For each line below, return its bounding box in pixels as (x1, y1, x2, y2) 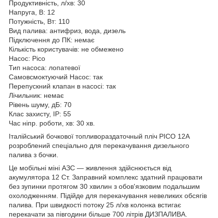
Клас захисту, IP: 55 (9, 109, 71, 118)
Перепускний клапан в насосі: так (9, 82, 116, 90)
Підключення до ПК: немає (9, 36, 94, 44)
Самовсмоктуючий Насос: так (9, 73, 103, 81)
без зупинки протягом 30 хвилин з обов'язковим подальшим (9, 182, 200, 190)
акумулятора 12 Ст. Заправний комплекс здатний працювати (9, 173, 202, 181)
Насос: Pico (9, 54, 45, 62)
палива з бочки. (9, 150, 58, 159)
